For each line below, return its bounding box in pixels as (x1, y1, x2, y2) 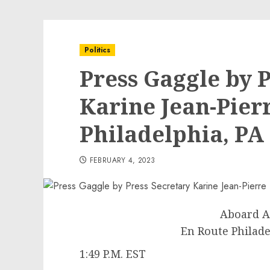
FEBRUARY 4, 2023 (89, 155, 155, 166)
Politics (84, 45, 110, 55)
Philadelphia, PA (80, 119, 264, 149)
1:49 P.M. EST (80, 246, 146, 261)
